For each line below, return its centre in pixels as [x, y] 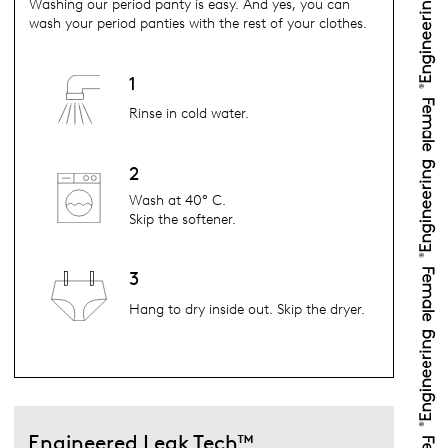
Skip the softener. [182, 219]
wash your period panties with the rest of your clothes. [198, 24]
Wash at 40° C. [177, 200]
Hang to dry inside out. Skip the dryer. [247, 309]
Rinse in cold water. [189, 114]
